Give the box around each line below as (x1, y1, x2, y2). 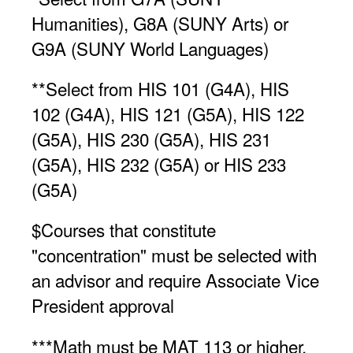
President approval (32, 292, 174, 318)
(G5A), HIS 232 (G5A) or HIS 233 (32, 151, 286, 177)
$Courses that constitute (32, 217, 216, 243)
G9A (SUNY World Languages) (32, 35, 269, 61)
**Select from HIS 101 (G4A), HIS (32, 76, 289, 102)
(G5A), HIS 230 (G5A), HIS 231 (32, 126, 271, 152)
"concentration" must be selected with (32, 242, 317, 268)
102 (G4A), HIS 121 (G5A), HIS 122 (32, 101, 304, 127)
